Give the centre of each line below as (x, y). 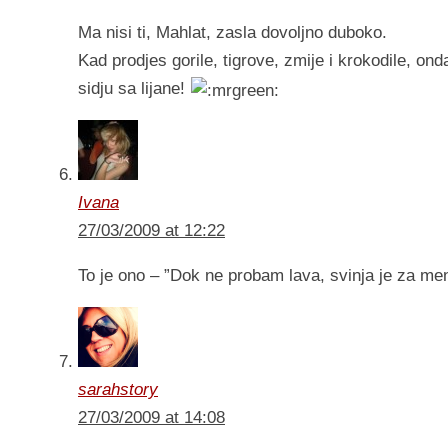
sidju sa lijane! (134, 89)
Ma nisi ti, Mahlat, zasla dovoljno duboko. (232, 33)
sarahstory (118, 390)
